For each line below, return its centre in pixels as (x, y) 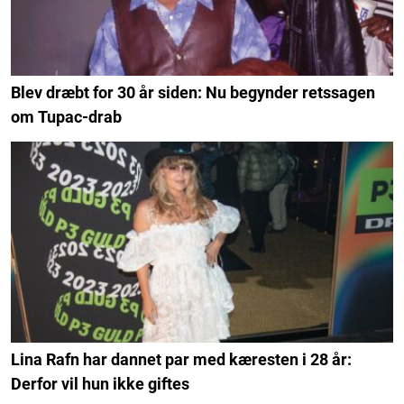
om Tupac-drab (66, 117)
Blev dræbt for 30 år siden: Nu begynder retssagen (193, 93)
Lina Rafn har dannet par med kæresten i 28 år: (181, 359)
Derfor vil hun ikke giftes (100, 383)
